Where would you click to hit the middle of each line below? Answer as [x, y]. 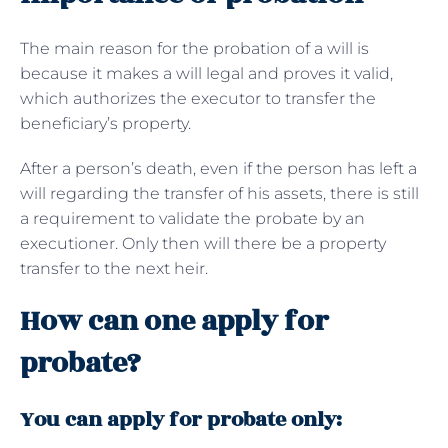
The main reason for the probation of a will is [194, 48]
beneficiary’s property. [105, 123]
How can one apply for [174, 321]
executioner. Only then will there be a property [203, 243]
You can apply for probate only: [183, 419]
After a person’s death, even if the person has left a [218, 168]
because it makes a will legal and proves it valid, [206, 73]
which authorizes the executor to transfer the [198, 98]
